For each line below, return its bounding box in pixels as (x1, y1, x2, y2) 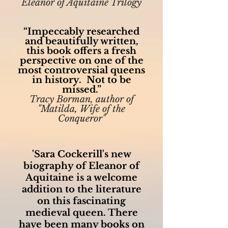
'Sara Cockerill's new (32, 149, 131, 160)
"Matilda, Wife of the (38, 103, 125, 115)
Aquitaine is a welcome (25, 172, 137, 183)
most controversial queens (18, 65, 145, 76)
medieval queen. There (25, 207, 138, 218)
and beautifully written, (24, 36, 138, 47)
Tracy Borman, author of (29, 94, 134, 105)
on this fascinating (37, 195, 126, 207)
